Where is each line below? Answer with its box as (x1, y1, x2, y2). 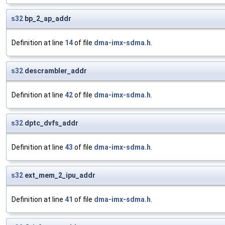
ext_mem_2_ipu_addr (23, 171, 95, 180)
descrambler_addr (23, 67, 87, 75)
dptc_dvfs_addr (23, 119, 78, 128)
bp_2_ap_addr (23, 15, 71, 23)
